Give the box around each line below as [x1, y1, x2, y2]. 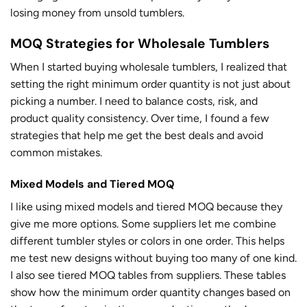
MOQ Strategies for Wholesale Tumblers [10, 34, 269, 52]
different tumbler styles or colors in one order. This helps [10, 234, 284, 248]
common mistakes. [10, 146, 102, 160]
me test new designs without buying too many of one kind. [10, 251, 297, 265]
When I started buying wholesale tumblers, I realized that [10, 60, 287, 74]
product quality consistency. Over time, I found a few [10, 112, 269, 125]
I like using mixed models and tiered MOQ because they [10, 200, 282, 214]
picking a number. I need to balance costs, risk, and [10, 95, 258, 108]
